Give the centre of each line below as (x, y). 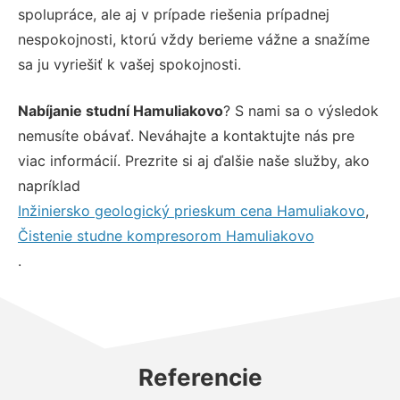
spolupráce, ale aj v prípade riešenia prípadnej (174, 14)
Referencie (200, 377)
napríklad (49, 185)
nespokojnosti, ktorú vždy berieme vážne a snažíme (194, 39)
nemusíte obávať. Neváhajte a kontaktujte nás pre (186, 135)
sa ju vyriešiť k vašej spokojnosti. (129, 64)
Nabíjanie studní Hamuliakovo (121, 110)
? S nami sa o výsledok (301, 110)
